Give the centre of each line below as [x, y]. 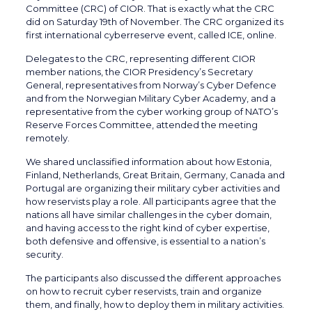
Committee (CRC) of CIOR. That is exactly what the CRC [150, 9]
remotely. [47, 138]
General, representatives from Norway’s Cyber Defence [151, 85]
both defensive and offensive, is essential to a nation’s [145, 241]
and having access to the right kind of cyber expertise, [147, 228]
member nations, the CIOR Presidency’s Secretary [139, 72]
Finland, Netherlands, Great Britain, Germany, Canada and [155, 175]
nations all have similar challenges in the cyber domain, [148, 215]
